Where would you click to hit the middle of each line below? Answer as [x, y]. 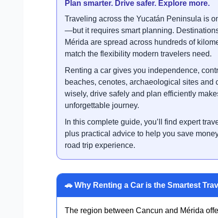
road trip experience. [100, 145]
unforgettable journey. [102, 105]
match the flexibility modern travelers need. [138, 54]
